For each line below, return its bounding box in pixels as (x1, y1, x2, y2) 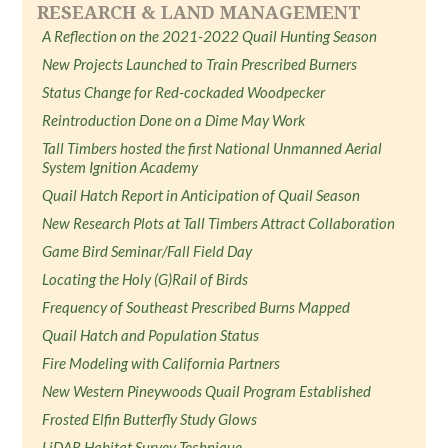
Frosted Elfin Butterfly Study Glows (42, 410, 258, 428)
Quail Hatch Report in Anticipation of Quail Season (42, 186, 361, 204)
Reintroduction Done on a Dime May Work (42, 111, 306, 129)
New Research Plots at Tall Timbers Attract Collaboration (42, 214, 396, 232)
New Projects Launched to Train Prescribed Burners (42, 55, 358, 73)
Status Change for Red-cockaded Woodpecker (42, 83, 326, 101)
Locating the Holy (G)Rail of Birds (42, 270, 249, 288)
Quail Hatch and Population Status (42, 326, 260, 344)
